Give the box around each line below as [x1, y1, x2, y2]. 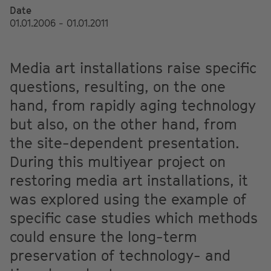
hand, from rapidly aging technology [10, 97, 256, 114]
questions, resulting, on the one [10, 78, 226, 96]
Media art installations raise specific [10, 59, 256, 77]
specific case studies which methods [10, 209, 258, 227]
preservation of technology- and [10, 247, 230, 264]
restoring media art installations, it [10, 172, 248, 189]
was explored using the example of [10, 191, 247, 208]
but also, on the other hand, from [10, 116, 237, 133]
